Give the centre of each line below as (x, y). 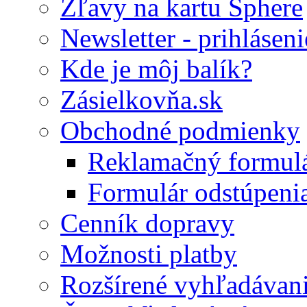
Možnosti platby (149, 254)
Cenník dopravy (147, 223)
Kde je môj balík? (156, 69)
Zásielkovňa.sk (142, 99)
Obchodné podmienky (180, 130)
